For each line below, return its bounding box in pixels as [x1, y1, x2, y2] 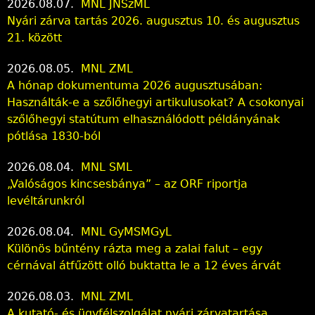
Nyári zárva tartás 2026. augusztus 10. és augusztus [7, 13, 300, 27]
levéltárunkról [7, 193, 84, 207]
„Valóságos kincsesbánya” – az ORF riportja [7, 176, 247, 191]
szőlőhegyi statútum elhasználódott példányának [7, 112, 280, 126]
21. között [7, 30, 62, 44]
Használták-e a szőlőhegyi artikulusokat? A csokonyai [7, 95, 304, 109]
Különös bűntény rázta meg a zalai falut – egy [7, 241, 262, 255]
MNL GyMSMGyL [81, 224, 172, 238]
